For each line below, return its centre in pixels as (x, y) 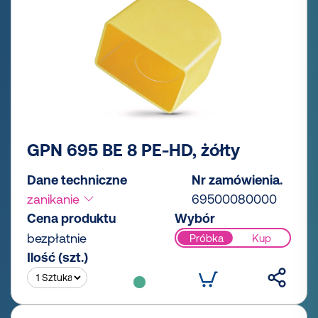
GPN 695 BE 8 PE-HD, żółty (133, 150)
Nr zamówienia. (237, 180)
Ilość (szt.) (57, 258)
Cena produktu (71, 219)
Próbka (206, 238)
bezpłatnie (57, 238)
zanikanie (55, 199)
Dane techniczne (77, 180)
